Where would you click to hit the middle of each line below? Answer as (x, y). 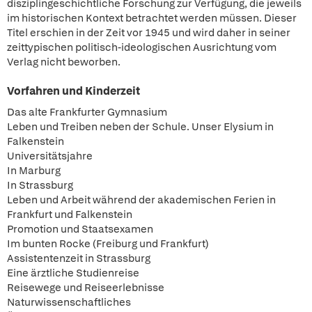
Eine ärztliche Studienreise (73, 273)
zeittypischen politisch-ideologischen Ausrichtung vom (142, 47)
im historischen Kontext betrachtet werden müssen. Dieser (152, 18)
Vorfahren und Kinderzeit (73, 91)
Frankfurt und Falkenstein (70, 214)
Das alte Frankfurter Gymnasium (87, 112)
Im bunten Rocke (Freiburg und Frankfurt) (108, 244)
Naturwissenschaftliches (69, 302)
